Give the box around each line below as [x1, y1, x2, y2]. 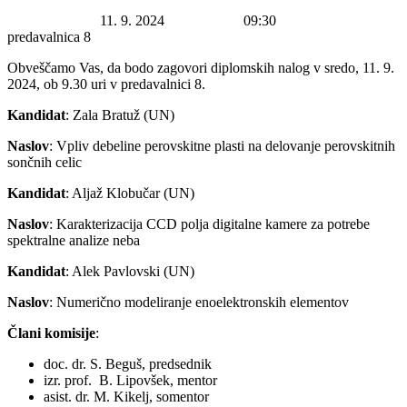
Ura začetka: [168, 13, 240, 29]
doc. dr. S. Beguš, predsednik [44, 356, 212, 372]
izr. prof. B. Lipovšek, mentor [44, 372, 217, 389]
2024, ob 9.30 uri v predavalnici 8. [7, 76, 205, 93]
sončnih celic [7, 154, 82, 171]
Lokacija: [280, 13, 333, 29]
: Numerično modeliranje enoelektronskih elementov [49, 294, 349, 311]
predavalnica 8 [7, 29, 91, 45]
